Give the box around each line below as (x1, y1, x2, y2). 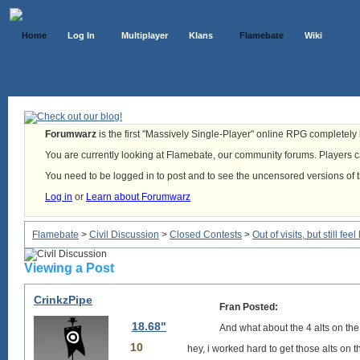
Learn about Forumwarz (86, 191, 190, 202)
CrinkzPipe (34, 293, 92, 306)
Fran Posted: (219, 301, 278, 313)
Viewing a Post (24, 261, 114, 275)
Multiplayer (121, 31, 168, 40)
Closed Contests (170, 229, 242, 240)
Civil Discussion (89, 229, 159, 240)
